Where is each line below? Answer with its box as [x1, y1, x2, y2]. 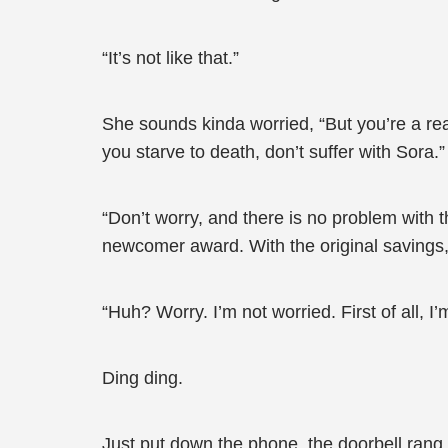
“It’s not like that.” [102, 48, 239, 68]
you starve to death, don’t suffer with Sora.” [102, 142, 445, 162]
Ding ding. [102, 368, 183, 388]
